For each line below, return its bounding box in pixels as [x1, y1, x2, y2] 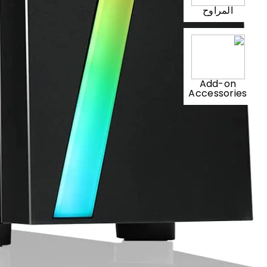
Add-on [199, 76, 237, 91]
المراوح [202, 3, 234, 17]
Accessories [188, 86, 247, 100]
